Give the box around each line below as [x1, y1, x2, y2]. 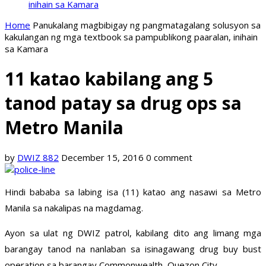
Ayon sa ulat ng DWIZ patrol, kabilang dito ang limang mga [5, 227, 261, 239]
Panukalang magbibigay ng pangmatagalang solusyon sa [33, 19, 261, 31]
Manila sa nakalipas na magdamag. [5, 202, 143, 214]
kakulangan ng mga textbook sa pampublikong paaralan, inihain [5, 31, 258, 43]
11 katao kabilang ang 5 [5, 66, 213, 91]
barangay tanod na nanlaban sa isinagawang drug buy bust [5, 243, 261, 255]
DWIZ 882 [17, 151, 59, 164]
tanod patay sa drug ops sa [5, 91, 242, 116]
